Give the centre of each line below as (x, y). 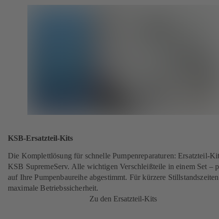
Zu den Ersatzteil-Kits (123, 198)
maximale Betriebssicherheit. (53, 188)
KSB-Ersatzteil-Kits (40, 138)
